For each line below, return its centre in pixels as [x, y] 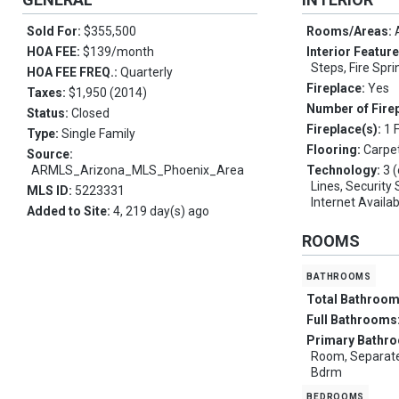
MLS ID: [51, 191]
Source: [50, 155]
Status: [49, 114]
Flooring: [335, 150]
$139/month [118, 52]
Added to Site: [70, 212]
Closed [90, 114]
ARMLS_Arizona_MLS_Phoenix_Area [138, 171]
